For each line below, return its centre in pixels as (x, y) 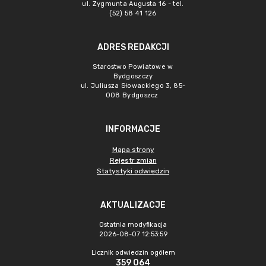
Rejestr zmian (133, 160)
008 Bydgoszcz (133, 95)
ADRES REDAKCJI (133, 47)
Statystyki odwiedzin (133, 171)
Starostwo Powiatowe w (133, 67)
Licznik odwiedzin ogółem (133, 253)
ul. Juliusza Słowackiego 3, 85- (133, 86)
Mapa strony (133, 150)
